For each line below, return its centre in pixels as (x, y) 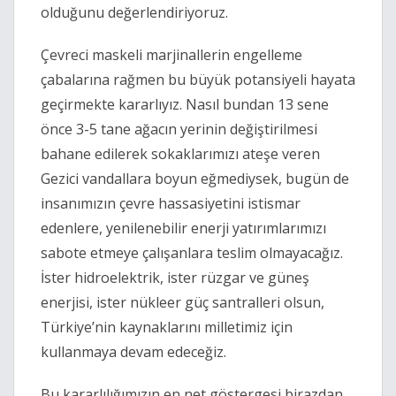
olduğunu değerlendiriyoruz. (136, 13)
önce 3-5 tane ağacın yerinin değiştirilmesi (179, 129)
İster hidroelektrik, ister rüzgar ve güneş (175, 278)
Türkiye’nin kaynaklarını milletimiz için (167, 327)
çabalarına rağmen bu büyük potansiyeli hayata (198, 80)
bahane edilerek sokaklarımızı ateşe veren (180, 154)
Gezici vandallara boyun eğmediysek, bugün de (195, 179)
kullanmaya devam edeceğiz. (133, 352)
